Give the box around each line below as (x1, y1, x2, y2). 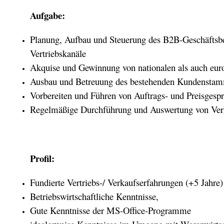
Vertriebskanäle (30, 47, 86, 60)
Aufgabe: (30, 8, 65, 22)
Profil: (30, 151, 54, 165)
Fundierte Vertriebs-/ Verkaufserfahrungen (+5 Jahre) (30, 176, 223, 189)
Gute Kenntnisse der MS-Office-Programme (30, 204, 191, 217)
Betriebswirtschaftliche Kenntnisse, (30, 190, 161, 203)
